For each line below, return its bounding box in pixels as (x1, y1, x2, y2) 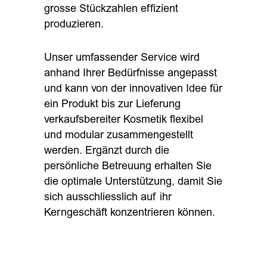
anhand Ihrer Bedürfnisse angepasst (44, 68, 217, 79)
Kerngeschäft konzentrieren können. (44, 207, 215, 219)
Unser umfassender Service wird (44, 52, 200, 64)
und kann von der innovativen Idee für (44, 83, 222, 95)
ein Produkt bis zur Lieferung (44, 99, 181, 110)
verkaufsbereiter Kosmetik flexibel (44, 114, 203, 126)
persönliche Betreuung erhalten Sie (44, 161, 212, 172)
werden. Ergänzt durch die (44, 145, 169, 157)
